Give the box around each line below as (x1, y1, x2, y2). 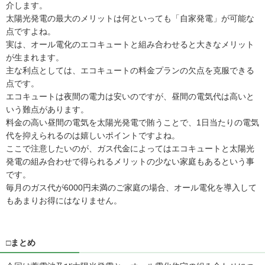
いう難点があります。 (6, 104, 89, 114)
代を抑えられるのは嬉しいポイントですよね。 (6, 130, 180, 140)
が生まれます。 (6, 52, 64, 62)
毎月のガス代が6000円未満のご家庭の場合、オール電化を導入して (6, 182, 257, 192)
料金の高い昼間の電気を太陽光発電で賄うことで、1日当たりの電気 (6, 117, 259, 127)
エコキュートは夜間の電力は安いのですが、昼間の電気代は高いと (6, 91, 254, 101)
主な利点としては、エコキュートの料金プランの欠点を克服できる (6, 65, 254, 75)
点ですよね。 (6, 26, 56, 36)
